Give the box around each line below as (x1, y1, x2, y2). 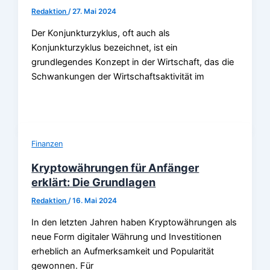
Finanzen (31, 139, 63, 149)
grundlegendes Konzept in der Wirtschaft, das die (31, 56, 234, 67)
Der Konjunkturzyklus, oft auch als (31, 27, 171, 39)
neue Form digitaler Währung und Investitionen (31, 231, 222, 242)
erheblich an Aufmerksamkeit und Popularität (31, 245, 215, 257)
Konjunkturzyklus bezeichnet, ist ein (31, 42, 178, 53)
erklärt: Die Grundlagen (31, 175, 156, 189)
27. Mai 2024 (72, 7, 117, 16)
